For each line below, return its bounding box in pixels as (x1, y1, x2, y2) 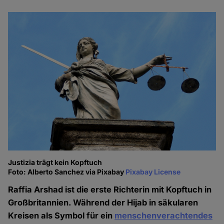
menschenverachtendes (114, 210, 213, 221)
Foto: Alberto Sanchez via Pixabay (8, 167, 126, 176)
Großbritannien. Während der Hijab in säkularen (8, 197, 198, 208)
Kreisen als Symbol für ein (8, 210, 115, 221)
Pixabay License (125, 167, 181, 176)
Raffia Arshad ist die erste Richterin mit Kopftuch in (8, 184, 212, 195)
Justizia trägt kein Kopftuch (8, 158, 102, 167)
